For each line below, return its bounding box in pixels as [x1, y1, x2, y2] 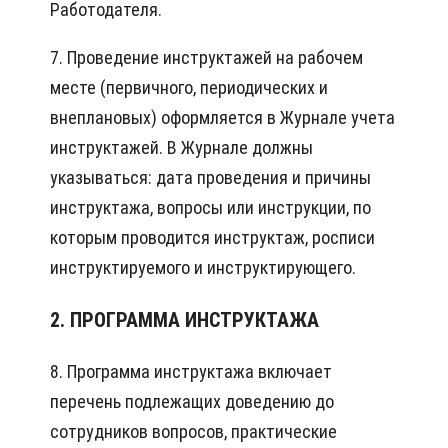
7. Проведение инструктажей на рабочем [50, 47, 363, 69]
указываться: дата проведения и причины [50, 167, 371, 189]
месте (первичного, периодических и [50, 77, 328, 99]
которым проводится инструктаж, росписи [50, 227, 375, 249]
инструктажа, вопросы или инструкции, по [50, 197, 371, 219]
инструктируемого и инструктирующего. [50, 257, 356, 279]
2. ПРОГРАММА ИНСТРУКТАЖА [50, 308, 319, 333]
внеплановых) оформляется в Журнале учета [50, 107, 395, 129]
